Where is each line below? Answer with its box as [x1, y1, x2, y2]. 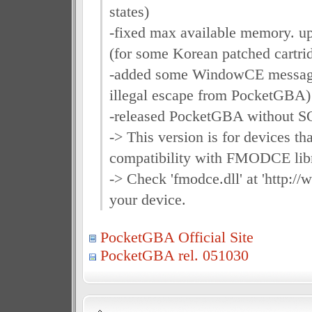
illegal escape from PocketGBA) [109, 86, 311, 104]
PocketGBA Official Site [100, 228, 253, 246]
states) [109, 3, 149, 20]
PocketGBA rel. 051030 [100, 247, 249, 264]
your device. [109, 191, 186, 208]
